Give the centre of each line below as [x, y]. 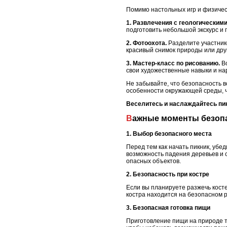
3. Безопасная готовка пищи [168, 207]
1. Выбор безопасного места [169, 134]
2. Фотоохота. [146, 43]
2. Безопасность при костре [168, 174]
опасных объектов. [154, 161]
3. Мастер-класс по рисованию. [173, 64]
